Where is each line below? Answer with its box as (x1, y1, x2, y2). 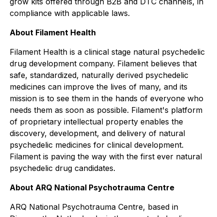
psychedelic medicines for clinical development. (10, 140, 184, 150)
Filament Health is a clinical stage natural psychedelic (10, 47, 205, 57)
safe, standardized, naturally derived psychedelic (10, 70, 188, 80)
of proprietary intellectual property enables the (10, 117, 183, 126)
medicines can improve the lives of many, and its (10, 82, 187, 92)
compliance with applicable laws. (10, 8, 130, 18)
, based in (143, 202, 178, 212)
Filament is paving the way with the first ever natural (10, 152, 202, 161)
